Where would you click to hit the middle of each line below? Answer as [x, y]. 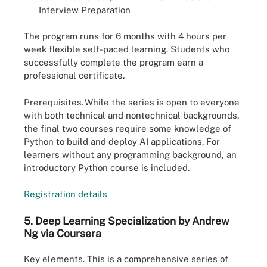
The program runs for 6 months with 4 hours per [125, 36]
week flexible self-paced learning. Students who [127, 49]
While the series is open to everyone [162, 102]
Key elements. [55, 259]
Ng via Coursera [63, 233]
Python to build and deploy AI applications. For [122, 141]
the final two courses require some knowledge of [128, 128]
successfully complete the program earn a [114, 63]
